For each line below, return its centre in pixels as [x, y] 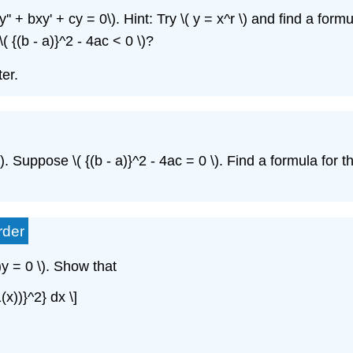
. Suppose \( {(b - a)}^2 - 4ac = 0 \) [112, 160]
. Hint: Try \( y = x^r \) [181, 19]
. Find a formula [268, 160]
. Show [67, 267]
